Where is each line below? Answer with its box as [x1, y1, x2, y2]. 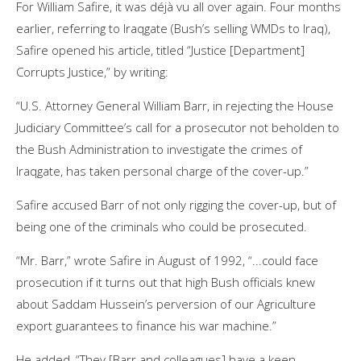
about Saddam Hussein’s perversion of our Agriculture [16, 295, 316, 312]
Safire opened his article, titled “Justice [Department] [16, 41, 305, 58]
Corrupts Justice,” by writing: [16, 63, 168, 80]
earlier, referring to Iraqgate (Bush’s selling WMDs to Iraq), [16, 19, 330, 36]
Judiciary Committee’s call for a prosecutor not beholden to [16, 118, 339, 135]
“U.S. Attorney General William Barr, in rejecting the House [16, 97, 334, 114]
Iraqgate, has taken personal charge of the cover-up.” [16, 162, 309, 179]
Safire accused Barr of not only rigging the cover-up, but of [16, 196, 336, 213]
